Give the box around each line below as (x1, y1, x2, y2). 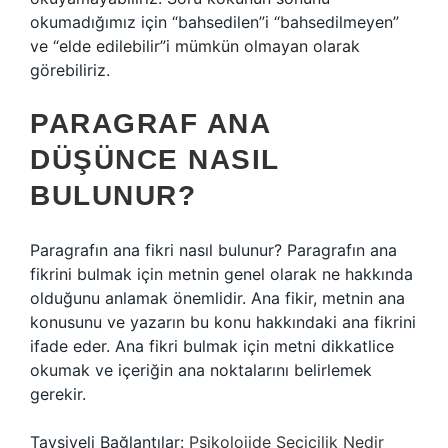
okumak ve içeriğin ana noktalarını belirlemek (30, 360, 372, 380)
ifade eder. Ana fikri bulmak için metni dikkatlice (30, 336, 394, 356)
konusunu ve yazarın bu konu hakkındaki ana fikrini (30, 312, 416, 332)
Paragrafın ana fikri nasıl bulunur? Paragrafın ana (30, 240, 397, 260)
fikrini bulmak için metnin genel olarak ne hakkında (30, 264, 413, 284)
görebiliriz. (30, 60, 110, 80)
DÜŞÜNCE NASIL (30, 144, 279, 175)
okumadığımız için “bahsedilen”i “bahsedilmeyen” (30, 12, 399, 32)
